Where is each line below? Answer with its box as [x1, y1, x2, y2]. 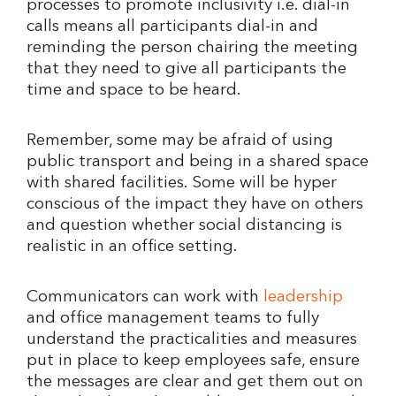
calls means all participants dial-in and [27, 18, 318, 35]
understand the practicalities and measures [27, 331, 357, 349]
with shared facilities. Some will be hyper [27, 175, 337, 193]
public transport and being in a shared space [27, 154, 369, 171]
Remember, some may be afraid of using [27, 133, 333, 150]
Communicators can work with [27, 289, 263, 307]
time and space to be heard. [27, 81, 241, 99]
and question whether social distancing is [27, 217, 342, 235]
